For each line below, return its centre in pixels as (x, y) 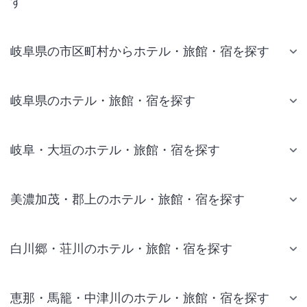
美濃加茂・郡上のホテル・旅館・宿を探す (127, 199)
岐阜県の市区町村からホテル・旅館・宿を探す (140, 51)
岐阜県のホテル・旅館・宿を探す (103, 101)
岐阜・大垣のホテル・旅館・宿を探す (115, 150)
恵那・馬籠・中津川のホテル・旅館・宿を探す (140, 298)
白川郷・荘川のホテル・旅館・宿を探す (121, 249)
